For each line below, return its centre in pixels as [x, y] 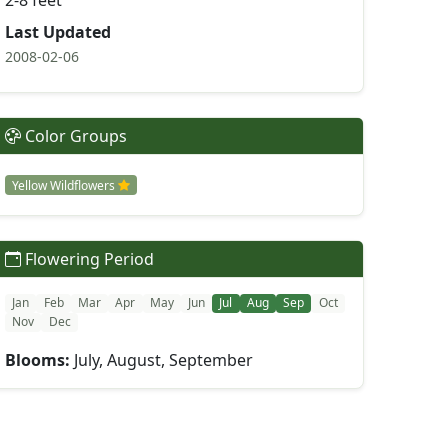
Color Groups [74, 136]
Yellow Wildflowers [65, 184]
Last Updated [58, 32]
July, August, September [161, 359]
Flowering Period [87, 258]
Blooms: [37, 359]
